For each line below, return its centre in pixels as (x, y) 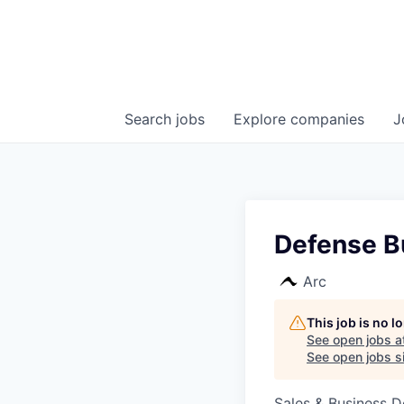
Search (150, 119)
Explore (262, 119)
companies (327, 119)
